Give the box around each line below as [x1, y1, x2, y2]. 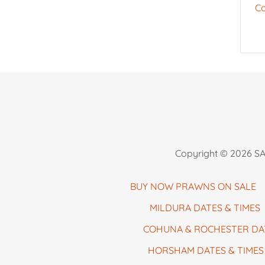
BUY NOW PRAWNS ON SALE [130, 180, 256, 193]
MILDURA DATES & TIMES [150, 202, 260, 214]
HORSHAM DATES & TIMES [147, 244, 264, 257]
